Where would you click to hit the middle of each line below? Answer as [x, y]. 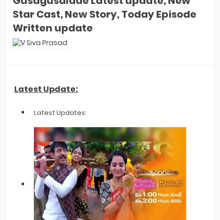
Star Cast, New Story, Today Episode [105, 14]
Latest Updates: [60, 113]
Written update [53, 28]
